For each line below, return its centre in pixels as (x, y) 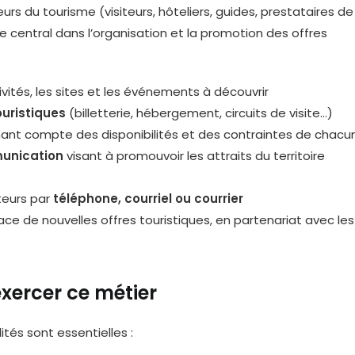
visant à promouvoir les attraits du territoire (194, 156)
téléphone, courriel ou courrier (148, 198)
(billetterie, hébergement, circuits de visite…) (199, 113)
